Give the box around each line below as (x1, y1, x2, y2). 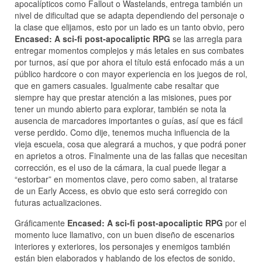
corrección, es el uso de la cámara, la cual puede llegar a (15, 161, 226, 174)
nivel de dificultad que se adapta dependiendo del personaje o (15, 9, 244, 22)
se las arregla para (170, 33, 242, 45)
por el (223, 217, 246, 229)
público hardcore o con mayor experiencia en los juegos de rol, (15, 68, 247, 80)
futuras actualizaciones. (15, 196, 102, 209)
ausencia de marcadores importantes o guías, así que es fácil (15, 115, 243, 127)
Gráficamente (15, 217, 67, 229)
